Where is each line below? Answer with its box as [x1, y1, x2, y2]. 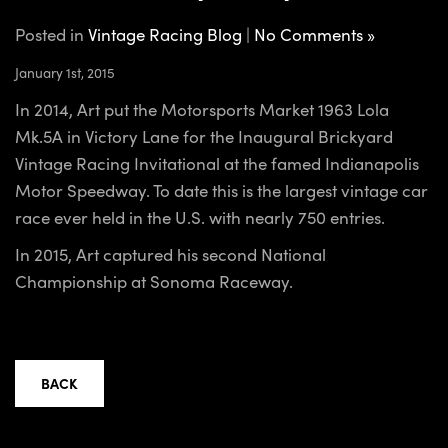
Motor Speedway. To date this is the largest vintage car [15, 178, 428, 203]
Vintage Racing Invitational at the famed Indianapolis [15, 151, 419, 176]
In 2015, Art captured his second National [15, 242, 326, 267]
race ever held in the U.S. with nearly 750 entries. [15, 205, 385, 230]
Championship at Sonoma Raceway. [15, 269, 293, 294]
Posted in [15, 22, 88, 47]
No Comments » [254, 22, 375, 47]
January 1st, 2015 [15, 63, 115, 83]
